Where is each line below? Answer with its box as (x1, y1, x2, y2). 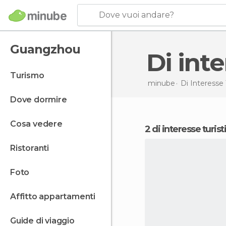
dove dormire (16, 95, 67, 104)
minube (147, 78, 175, 88)
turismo (16, 71, 44, 80)
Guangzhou (10, 42, 80, 56)
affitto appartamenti (16, 192, 96, 201)
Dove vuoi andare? (99, 10, 174, 20)
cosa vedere (16, 119, 63, 129)
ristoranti (15, 143, 49, 153)
